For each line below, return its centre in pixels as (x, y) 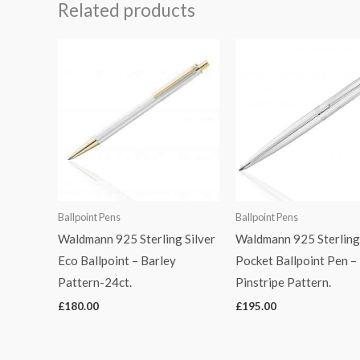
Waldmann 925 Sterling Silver (137, 239)
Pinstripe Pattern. (283, 282)
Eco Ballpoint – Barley (117, 261)
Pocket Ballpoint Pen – (296, 261)
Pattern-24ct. (95, 282)
